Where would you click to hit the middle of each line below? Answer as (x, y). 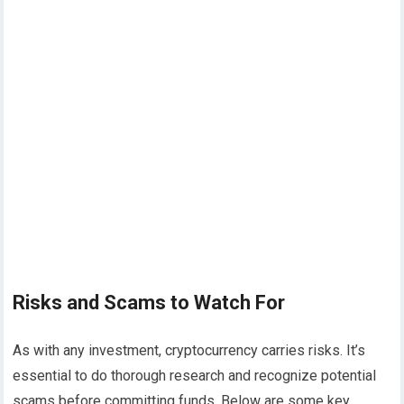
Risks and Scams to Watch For (149, 303)
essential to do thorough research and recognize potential (195, 376)
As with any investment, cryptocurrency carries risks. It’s (189, 351)
